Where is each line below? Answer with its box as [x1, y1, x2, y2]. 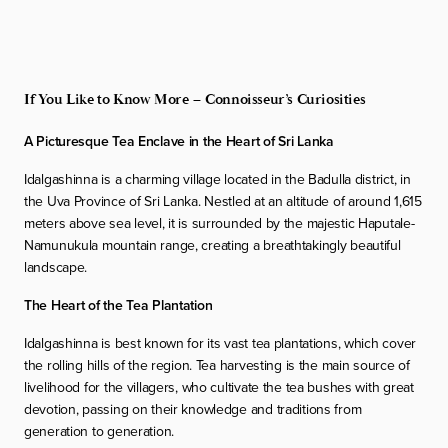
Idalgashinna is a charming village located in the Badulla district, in [24, 168, 411, 189]
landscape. [24, 256, 88, 277]
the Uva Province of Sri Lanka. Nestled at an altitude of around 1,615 [24, 190, 422, 211]
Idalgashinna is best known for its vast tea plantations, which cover [24, 332, 416, 353]
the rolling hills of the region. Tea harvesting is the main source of [24, 354, 410, 375]
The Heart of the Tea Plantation [24, 294, 213, 315]
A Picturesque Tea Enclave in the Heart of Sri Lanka [24, 130, 334, 151]
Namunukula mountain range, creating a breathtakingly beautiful [24, 234, 401, 255]
